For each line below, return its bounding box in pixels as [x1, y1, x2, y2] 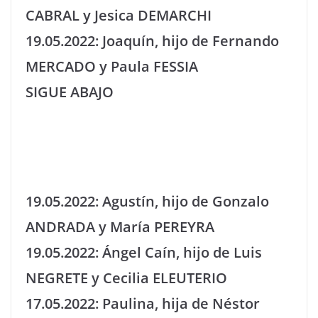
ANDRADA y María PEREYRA [26, 217, 214, 236]
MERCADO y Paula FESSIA [26, 57, 198, 76]
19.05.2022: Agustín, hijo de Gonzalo [26, 192, 269, 211]
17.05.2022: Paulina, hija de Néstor [26, 294, 260, 313]
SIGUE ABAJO [26, 82, 114, 102]
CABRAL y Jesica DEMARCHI [26, 6, 212, 25]
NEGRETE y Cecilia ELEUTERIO [26, 268, 227, 287]
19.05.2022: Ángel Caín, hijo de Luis [26, 243, 262, 262]
